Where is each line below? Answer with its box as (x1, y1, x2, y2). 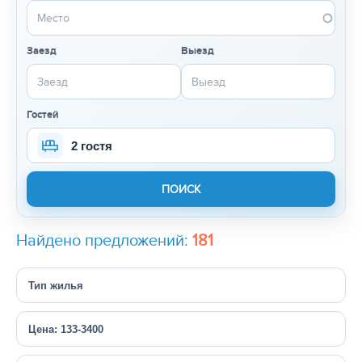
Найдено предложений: (16, 231, 192, 251)
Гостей (27, 108, 59, 122)
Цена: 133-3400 (28, 322, 103, 335)
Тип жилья (28, 279, 83, 292)
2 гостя (71, 138, 112, 153)
